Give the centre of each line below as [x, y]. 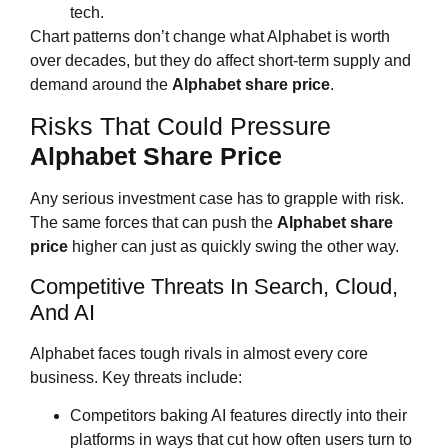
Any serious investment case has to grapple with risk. [217, 199]
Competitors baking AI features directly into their [238, 415]
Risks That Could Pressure [180, 126]
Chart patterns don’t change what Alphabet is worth [210, 36]
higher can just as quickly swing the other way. [233, 247]
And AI [62, 312]
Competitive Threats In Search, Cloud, [214, 286]
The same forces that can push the [153, 223]
